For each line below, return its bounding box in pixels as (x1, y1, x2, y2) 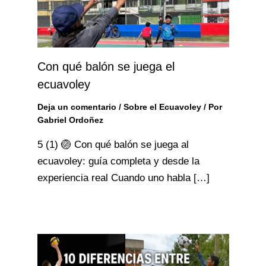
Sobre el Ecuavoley (123, 102, 201, 112)
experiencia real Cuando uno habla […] (37, 172, 210, 183)
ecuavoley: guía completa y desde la (37, 155, 199, 167)
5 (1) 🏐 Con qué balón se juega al (37, 138, 189, 150)
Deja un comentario (37, 102, 116, 112)
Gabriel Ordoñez (37, 115, 103, 125)
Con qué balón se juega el (37, 59, 175, 73)
